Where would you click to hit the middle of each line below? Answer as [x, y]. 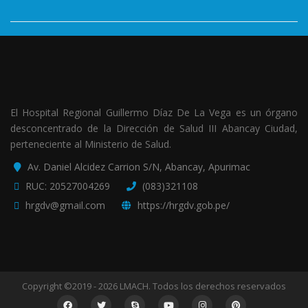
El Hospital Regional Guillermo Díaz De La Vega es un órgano [154, 112]
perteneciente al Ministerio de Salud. [91, 144]
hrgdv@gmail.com [65, 205]
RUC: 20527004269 [68, 186]
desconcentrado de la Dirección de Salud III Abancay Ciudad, [154, 128]
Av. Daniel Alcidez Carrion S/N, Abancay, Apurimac [139, 166]
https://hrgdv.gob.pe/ [184, 205]
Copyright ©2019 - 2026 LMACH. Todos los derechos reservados [154, 286]
